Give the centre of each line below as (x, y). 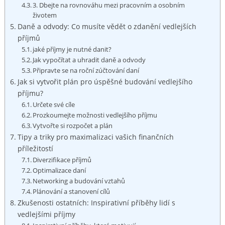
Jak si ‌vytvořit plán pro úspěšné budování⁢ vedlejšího (105, 82)
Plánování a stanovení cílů (72, 192)
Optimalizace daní (60, 171)
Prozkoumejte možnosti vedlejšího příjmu (95, 115)
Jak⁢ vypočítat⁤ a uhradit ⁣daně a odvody (89, 60)
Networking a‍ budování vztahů (79, 181)
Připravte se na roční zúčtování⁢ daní (86, 71)
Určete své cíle (54, 105)
